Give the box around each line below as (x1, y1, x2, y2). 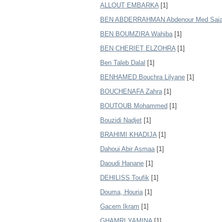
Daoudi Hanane (100, 160, 144, 167)
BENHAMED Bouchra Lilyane (100, 73, 185, 81)
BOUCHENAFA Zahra (100, 88, 162, 95)
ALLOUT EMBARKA (100, 1, 159, 9)
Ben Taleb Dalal (100, 59, 145, 66)
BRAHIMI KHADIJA (100, 131, 157, 138)
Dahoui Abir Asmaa (100, 145, 155, 153)
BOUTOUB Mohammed (100, 102, 167, 110)
